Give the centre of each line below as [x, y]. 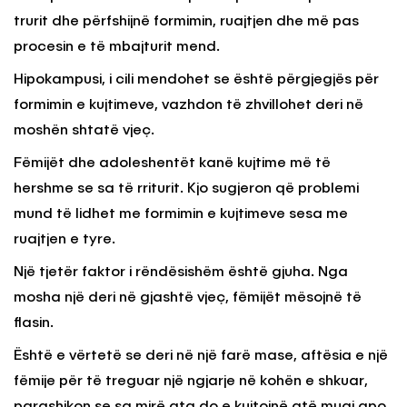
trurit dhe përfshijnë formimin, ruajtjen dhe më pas [186, 21]
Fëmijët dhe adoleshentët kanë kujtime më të [172, 163]
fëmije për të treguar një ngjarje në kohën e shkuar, [191, 381]
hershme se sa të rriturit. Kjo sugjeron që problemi [186, 189]
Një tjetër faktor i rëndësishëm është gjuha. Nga [181, 272]
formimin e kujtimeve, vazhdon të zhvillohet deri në [189, 105]
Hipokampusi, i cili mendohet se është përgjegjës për [196, 79]
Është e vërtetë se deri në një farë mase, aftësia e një [201, 356]
